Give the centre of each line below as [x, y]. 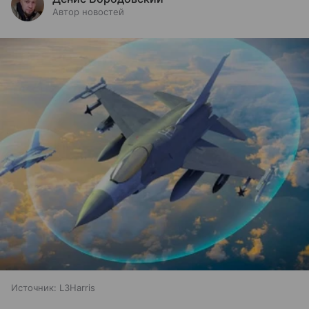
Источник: [34, 288]
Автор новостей [88, 12]
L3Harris [77, 288]
